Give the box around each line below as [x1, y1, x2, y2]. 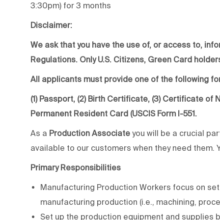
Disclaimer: [30, 20, 72, 29]
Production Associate [47, 128, 130, 137]
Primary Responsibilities [30, 163, 121, 172]
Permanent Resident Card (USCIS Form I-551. [30, 109, 197, 118]
